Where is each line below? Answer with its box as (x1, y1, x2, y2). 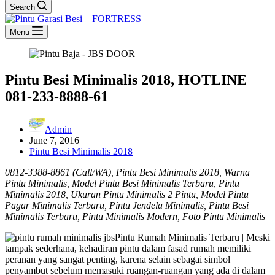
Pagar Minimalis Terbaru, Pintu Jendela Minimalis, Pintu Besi (5, 199, 249, 211)
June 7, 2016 (29, 134, 79, 145)
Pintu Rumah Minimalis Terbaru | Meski (115, 231, 270, 242)
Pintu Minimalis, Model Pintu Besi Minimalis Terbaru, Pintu (5, 177, 239, 188)
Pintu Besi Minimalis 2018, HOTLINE (5, 71, 247, 88)
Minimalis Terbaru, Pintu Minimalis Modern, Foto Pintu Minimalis (5, 211, 265, 222)
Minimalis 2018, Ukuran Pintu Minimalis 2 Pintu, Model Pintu (5, 188, 249, 199)
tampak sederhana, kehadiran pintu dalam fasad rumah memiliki (5, 242, 251, 254)
